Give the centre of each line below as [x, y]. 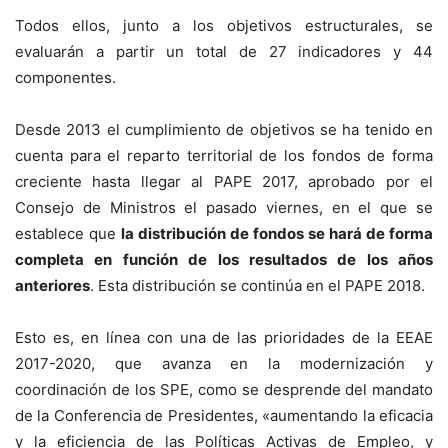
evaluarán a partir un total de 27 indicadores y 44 [224, 51]
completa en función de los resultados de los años [224, 259]
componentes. [65, 77]
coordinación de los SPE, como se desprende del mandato [224, 389]
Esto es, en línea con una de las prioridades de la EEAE [224, 337]
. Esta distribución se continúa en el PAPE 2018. [257, 285]
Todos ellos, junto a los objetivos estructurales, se [224, 25]
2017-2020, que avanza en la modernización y [224, 363]
